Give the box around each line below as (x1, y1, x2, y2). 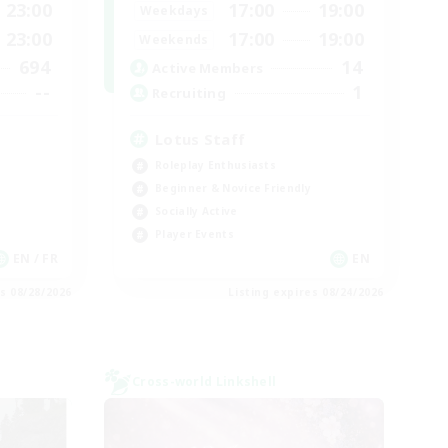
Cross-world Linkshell (132, 373, 277, 390)
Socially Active (155, 204, 238, 218)
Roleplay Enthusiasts (155, 158, 276, 172)
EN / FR (12, 250, 58, 267)
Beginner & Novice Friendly (155, 181, 311, 195)
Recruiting (152, 83, 226, 102)
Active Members (152, 58, 264, 77)
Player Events (155, 227, 234, 241)
